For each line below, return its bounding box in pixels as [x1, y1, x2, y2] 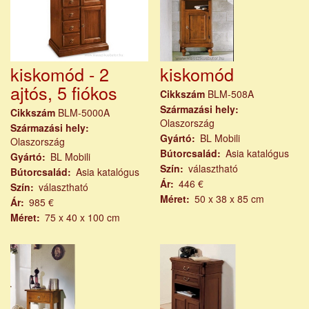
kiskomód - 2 [10, 61, 109, 87]
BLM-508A [207, 87, 254, 101]
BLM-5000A [58, 106, 110, 120]
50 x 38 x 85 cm [194, 192, 264, 206]
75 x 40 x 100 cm [45, 210, 120, 225]
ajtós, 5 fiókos [10, 80, 117, 106]
